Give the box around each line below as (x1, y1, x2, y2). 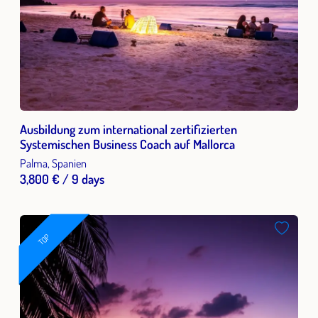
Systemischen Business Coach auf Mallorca (20, 136, 235, 153)
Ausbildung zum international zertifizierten (20, 121, 237, 138)
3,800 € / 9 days (20, 171, 104, 187)
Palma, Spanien (20, 155, 87, 171)
